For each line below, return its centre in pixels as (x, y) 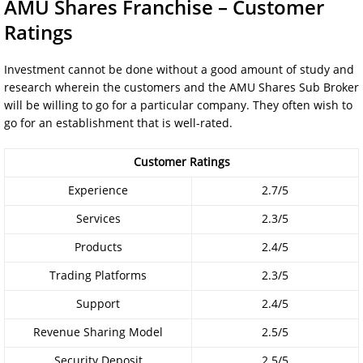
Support (98, 303)
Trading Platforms (98, 275)
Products (98, 247)
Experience (98, 190)
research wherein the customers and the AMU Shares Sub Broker (181, 87)
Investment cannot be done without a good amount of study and (179, 69)
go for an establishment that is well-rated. (118, 123)
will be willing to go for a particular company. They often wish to (178, 105)
